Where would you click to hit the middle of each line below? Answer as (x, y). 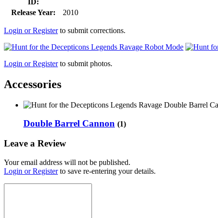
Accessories (33, 84)
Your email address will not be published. (67, 162)
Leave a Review (35, 144)
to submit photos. (85, 63)
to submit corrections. (92, 30)
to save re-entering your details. (107, 171)
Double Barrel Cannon (69, 124)
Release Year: (33, 12)
